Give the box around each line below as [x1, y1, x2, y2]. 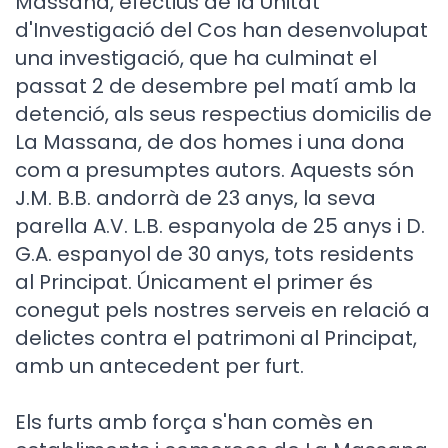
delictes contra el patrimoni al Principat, [15, 324, 417, 352]
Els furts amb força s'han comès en [15, 408, 373, 436]
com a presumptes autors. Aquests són [15, 156, 414, 184]
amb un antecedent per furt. [15, 352, 304, 380]
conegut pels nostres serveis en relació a [15, 296, 430, 324]
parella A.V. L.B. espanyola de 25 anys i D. [15, 212, 425, 240]
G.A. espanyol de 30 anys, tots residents [15, 240, 414, 268]
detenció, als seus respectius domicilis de [15, 100, 432, 128]
